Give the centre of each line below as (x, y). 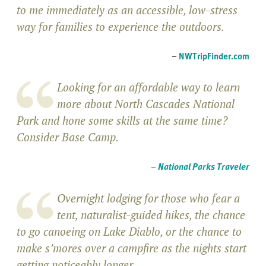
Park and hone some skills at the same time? (122, 121)
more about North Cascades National (146, 104)
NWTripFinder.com (214, 56)
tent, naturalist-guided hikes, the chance (151, 214)
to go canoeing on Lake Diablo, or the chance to (129, 231)
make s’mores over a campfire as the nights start (132, 248)
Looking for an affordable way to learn (148, 87)
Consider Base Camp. (68, 137)
